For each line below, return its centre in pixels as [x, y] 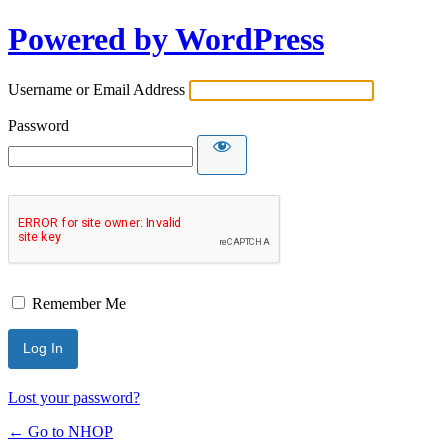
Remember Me [79, 303]
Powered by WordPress [166, 39]
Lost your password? [74, 397]
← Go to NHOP [60, 431]
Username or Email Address [96, 89]
